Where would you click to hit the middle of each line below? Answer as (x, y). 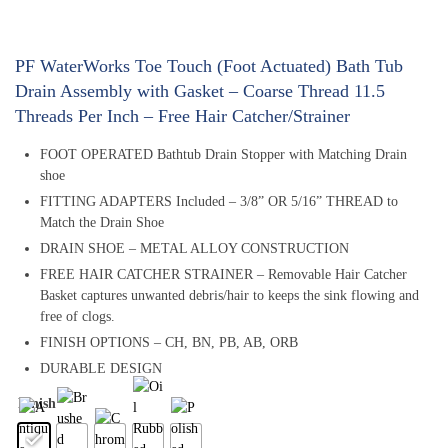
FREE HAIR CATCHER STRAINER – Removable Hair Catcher (223, 274)
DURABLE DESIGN (101, 368)
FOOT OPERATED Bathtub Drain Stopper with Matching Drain (223, 154)
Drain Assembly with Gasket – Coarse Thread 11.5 (200, 91)
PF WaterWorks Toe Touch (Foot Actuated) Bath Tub (209, 66)
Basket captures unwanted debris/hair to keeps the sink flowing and (229, 295)
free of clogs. (77, 316)
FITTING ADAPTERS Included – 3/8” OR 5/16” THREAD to (219, 201)
